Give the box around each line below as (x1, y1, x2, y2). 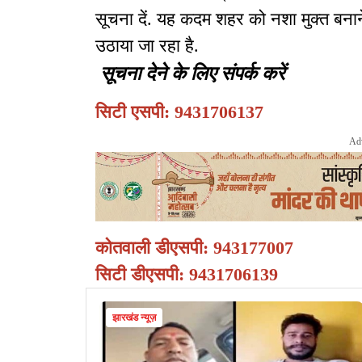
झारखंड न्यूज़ (112, 312, 156, 324)
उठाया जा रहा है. (95, 36, 199, 57)
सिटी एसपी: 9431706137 (95, 102, 263, 123)
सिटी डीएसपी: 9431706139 (95, 264, 278, 285)
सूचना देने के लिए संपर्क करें (95, 59, 289, 86)
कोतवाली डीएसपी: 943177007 (95, 238, 293, 259)
